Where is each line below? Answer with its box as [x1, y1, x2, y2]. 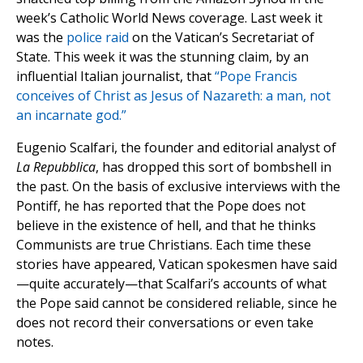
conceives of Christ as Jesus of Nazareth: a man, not [16, 87, 331, 105]
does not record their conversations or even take [16, 314, 314, 332]
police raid [66, 28, 129, 47]
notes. [16, 333, 53, 352]
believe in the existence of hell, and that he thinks [16, 216, 316, 235]
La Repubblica [16, 158, 96, 177]
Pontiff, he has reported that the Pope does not [16, 197, 305, 216]
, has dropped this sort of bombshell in [96, 158, 331, 177]
